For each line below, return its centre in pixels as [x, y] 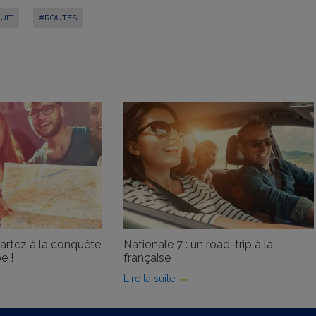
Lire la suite [149, 279]
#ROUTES [57, 18]
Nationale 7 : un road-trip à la [198, 245]
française [147, 258]
